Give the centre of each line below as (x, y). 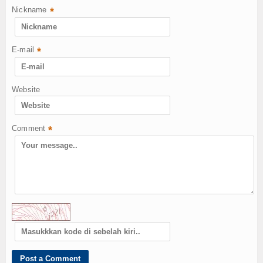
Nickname (29, 9)
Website (26, 89)
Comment (29, 128)
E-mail (23, 49)
